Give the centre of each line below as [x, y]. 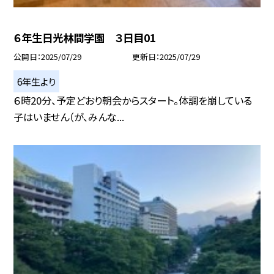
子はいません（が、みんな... [69, 117]
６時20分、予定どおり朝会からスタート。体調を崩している [133, 101]
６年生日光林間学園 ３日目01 [85, 38]
